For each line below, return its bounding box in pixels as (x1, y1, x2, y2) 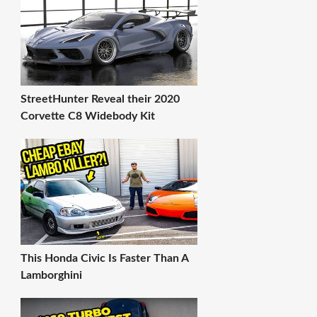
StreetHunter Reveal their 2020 (20, 93, 180, 105)
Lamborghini (20, 270, 82, 281)
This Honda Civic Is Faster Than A (20, 253, 188, 264)
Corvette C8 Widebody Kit (20, 110, 155, 122)
